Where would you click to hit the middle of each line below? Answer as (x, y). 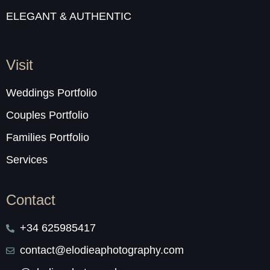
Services (27, 160)
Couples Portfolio (47, 115)
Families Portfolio (48, 138)
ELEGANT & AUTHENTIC (70, 16)
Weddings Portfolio (52, 93)
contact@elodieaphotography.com (102, 250)
